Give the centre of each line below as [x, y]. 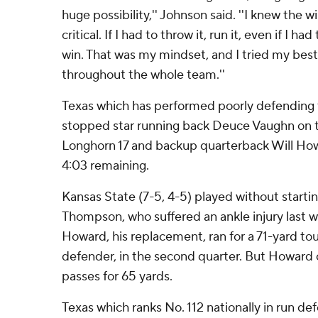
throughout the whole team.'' [143, 75]
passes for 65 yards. [117, 276]
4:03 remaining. [105, 166]
